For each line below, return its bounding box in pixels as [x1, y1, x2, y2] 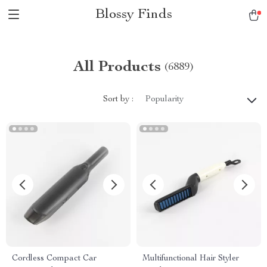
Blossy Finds [95, 8, 172, 22]
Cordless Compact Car [12, 254, 97, 263]
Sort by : [103, 95, 133, 104]
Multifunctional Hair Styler [142, 254, 239, 263]
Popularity [145, 95, 184, 104]
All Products [73, 60, 161, 75]
